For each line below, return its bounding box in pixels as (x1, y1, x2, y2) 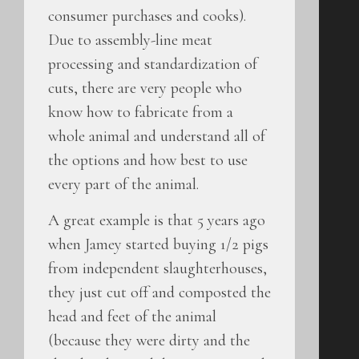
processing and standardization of (48, 54, 257, 75)
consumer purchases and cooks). (48, 6, 246, 26)
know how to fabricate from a (48, 103, 233, 123)
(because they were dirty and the (48, 330, 250, 350)
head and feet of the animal (48, 306, 216, 326)
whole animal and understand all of (48, 127, 265, 147)
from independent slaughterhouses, (48, 258, 267, 278)
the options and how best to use (48, 151, 248, 171)
